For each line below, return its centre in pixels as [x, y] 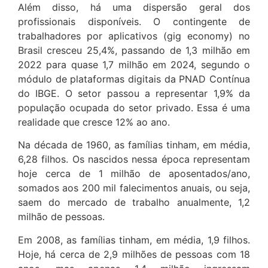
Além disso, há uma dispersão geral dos [134, 7]
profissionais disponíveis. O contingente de [134, 22]
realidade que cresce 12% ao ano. [94, 122]
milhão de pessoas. [61, 217]
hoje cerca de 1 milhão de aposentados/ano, [134, 174]
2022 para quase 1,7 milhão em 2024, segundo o [134, 65]
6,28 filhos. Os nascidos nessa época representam [134, 159]
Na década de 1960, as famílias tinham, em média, [134, 145]
